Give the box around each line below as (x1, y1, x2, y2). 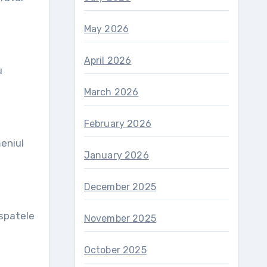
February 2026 (83, 118, 152, 129)
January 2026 (83, 150, 149, 161)
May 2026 (83, 23, 129, 35)
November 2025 (83, 213, 157, 224)
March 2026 (83, 86, 139, 98)
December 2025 (83, 181, 157, 193)
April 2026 (83, 55, 132, 66)
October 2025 (83, 244, 147, 256)
